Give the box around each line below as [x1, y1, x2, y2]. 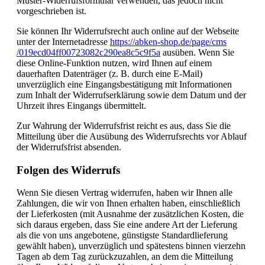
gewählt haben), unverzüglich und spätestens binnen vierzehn [17, 241, 245, 251]
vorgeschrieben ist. [17, 5, 86, 16]
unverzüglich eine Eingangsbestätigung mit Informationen [17, 79, 232, 89]
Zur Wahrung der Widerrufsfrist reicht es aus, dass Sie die [17, 120, 231, 131]
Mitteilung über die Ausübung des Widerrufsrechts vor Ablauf [17, 131, 247, 141]
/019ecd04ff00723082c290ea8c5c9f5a [17, 47, 160, 57]
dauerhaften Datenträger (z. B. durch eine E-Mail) [17, 68, 202, 79]
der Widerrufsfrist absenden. [17, 141, 121, 152]
